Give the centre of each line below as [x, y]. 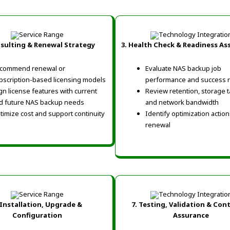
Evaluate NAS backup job [183, 68]
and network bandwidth [182, 102]
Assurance [191, 215]
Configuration [37, 215]
